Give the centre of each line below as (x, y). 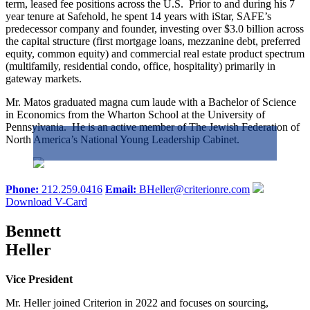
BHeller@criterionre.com (194, 190)
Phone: (24, 190)
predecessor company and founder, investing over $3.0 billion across (155, 29)
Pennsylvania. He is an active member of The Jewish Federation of (153, 127)
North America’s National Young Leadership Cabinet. (122, 140)
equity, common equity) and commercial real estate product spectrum (155, 54)
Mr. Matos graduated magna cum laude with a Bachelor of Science (151, 102)
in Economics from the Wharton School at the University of (135, 115)
